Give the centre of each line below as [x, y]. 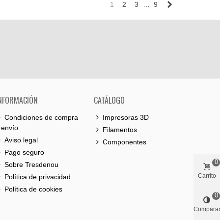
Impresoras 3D [126, 117]
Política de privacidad [38, 177]
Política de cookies [33, 189]
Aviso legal [21, 140]
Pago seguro [24, 152]
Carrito [207, 176]
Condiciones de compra [41, 117]
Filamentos [120, 130]
